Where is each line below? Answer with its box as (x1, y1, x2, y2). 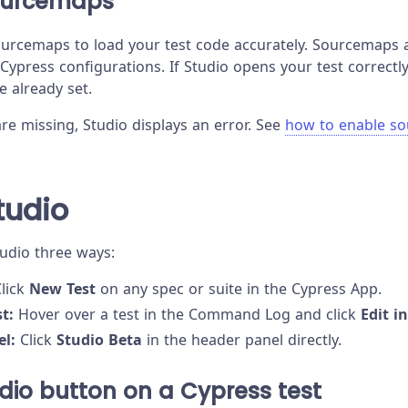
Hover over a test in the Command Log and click (14, 303, 361, 324)
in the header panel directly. (142, 329, 342, 350)
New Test (29, 278, 96, 299)
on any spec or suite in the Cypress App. (96, 278, 382, 299)
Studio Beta (56, 329, 142, 350)
